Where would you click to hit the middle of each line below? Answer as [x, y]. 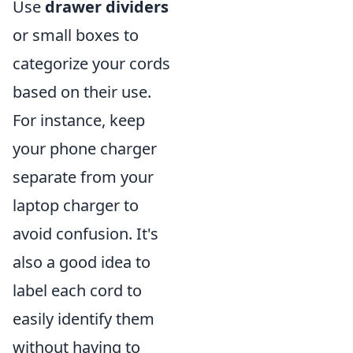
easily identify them [84, 318]
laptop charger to [76, 205]
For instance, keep [79, 120]
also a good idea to [82, 262]
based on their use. [82, 91]
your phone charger [85, 148]
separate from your [83, 176]
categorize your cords [91, 63]
